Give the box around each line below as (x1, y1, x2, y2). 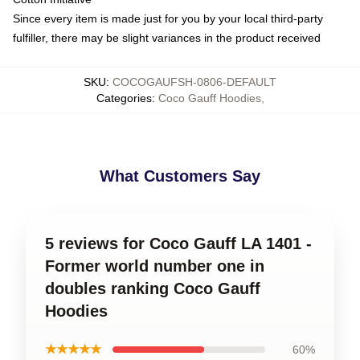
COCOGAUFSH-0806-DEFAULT (112, 76, 276, 88)
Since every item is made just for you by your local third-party (13, 12, 323, 25)
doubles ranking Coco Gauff (45, 280, 260, 297)
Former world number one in (45, 257, 264, 275)
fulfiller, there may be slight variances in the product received (13, 31, 321, 44)
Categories (96, 92, 152, 104)
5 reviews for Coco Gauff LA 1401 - (45, 235, 312, 252)
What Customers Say (100, 167, 260, 185)
